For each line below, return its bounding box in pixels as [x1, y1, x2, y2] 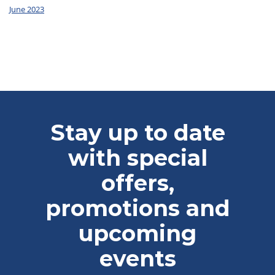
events [99, 245, 176, 272]
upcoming [79, 220, 196, 247]
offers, [101, 169, 174, 196]
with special [68, 144, 207, 171]
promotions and [45, 195, 230, 222]
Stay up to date [50, 119, 225, 146]
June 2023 [9, 4, 44, 15]
